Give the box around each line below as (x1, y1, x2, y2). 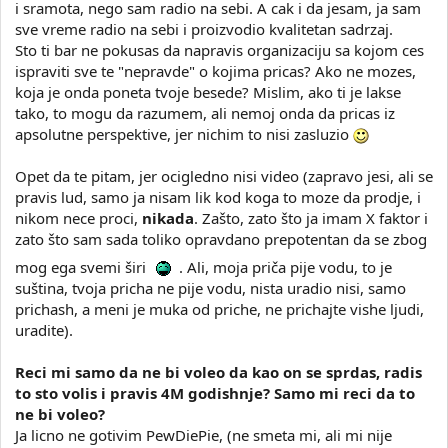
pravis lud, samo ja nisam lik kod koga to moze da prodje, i (15, 186, 421, 207)
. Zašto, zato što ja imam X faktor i (194, 207, 428, 228)
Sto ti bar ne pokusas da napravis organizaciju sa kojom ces (15, 39, 424, 60)
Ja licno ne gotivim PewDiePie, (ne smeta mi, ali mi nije (15, 424, 392, 445)
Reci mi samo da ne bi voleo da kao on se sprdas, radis (15, 361, 422, 382)
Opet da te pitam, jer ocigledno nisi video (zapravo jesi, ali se (15, 165, 433, 186)
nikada (142, 207, 194, 228)
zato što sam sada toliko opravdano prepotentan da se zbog (15, 228, 427, 249)
